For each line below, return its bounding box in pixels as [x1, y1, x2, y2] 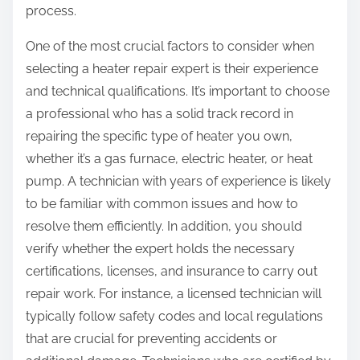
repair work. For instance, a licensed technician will [26, 286, 321, 302]
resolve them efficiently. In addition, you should [26, 219, 302, 235]
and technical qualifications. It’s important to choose [26, 84, 329, 100]
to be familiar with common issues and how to [26, 196, 298, 212]
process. [26, 3, 76, 19]
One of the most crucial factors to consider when [26, 39, 314, 55]
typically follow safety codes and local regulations [26, 309, 323, 325]
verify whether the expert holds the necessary [26, 241, 295, 257]
